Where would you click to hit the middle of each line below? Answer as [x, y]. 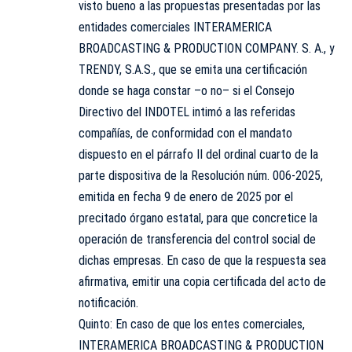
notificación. [108, 303]
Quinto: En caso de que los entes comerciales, [192, 324]
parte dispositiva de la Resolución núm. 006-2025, [201, 176]
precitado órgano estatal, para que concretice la [198, 218]
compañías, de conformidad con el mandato [185, 134]
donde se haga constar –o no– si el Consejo [187, 91]
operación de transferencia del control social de [197, 240]
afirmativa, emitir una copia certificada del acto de [202, 282]
